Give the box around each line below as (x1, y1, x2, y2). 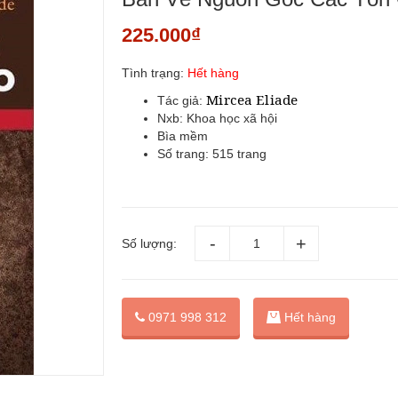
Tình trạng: (122, 66, 185, 80)
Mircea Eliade (206, 91, 298, 108)
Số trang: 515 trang (157, 147, 267, 161)
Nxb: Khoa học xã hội (157, 111, 278, 125)
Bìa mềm (157, 129, 209, 143)
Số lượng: (122, 236, 178, 251)
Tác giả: (157, 93, 207, 107)
